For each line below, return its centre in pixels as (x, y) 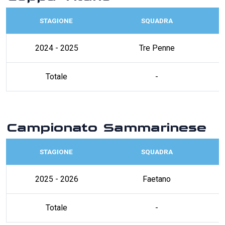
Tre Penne (157, 48)
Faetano (157, 179)
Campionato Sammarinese (106, 123)
